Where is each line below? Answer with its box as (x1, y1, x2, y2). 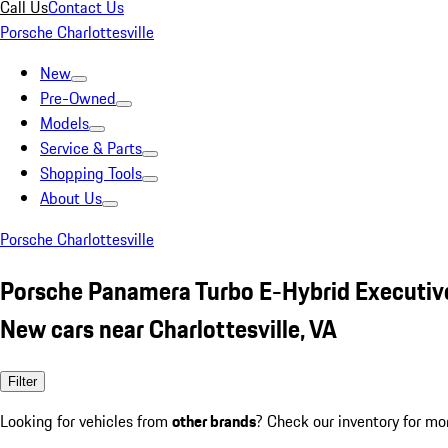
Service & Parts (40, 136, 142, 160)
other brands (172, 408, 256, 433)
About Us (40, 186, 102, 210)
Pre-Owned (40, 86, 116, 110)
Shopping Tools (40, 161, 142, 185)
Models (40, 111, 89, 135)
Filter (8, 373, 37, 389)
